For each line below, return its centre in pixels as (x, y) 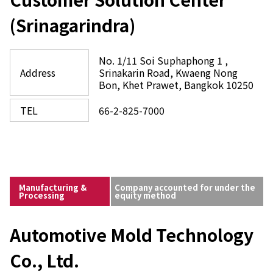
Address (38, 73)
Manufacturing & (53, 187)
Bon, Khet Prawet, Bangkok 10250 (176, 85)
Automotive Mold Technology (132, 235)
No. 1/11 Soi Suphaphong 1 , (163, 60)
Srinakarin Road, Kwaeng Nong (168, 73)
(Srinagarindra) (73, 25)
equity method (146, 195)
